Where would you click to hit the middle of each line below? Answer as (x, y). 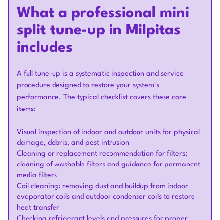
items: (26, 109)
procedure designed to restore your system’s (88, 86)
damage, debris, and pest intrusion (73, 143)
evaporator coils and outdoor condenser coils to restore (106, 197)
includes (45, 48)
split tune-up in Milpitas (99, 31)
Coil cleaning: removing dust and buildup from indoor (102, 186)
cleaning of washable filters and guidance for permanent (109, 165)
